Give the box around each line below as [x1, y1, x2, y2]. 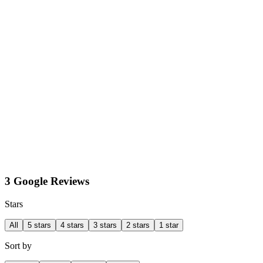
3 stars [93, 221, 117, 230]
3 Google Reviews [5, 175, 89, 188]
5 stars [28, 221, 51, 230]
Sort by [5, 241, 32, 251]
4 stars [60, 221, 84, 230]
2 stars [126, 221, 150, 230]
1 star [159, 221, 178, 230]
